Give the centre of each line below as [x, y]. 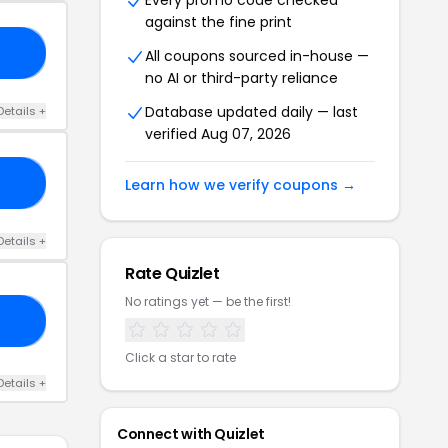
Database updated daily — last [251, 112]
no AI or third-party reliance [241, 78]
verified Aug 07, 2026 [218, 134]
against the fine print [218, 22]
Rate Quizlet [172, 273]
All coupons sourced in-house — [257, 56]
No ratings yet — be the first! [208, 301]
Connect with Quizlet [191, 434]
